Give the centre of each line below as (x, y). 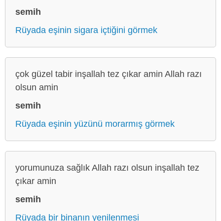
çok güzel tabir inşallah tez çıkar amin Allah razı (109, 74)
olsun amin (37, 87)
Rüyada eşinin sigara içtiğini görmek (86, 30)
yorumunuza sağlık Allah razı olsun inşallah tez (107, 167)
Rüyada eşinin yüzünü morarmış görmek (95, 124)
